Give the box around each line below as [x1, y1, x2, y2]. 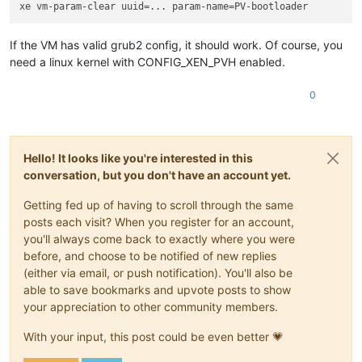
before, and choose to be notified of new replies [23, 249, 276, 263]
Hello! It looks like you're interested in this [23, 151, 253, 166]
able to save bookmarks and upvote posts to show [23, 283, 291, 297]
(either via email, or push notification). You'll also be [23, 266, 293, 280]
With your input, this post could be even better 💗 [23, 330, 284, 344]
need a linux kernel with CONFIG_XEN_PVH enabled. [10, 55, 285, 69]
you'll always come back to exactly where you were [23, 232, 295, 246]
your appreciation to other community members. [23, 300, 278, 314]
